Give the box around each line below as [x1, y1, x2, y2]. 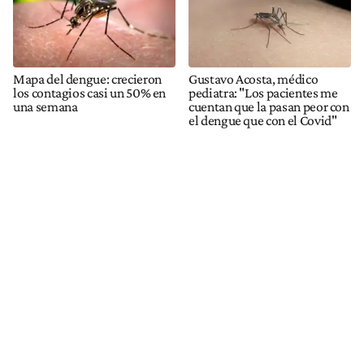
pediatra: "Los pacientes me [188, 84, 338, 101]
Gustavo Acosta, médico [188, 70, 318, 87]
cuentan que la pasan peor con [188, 97, 349, 115]
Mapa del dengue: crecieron [13, 70, 162, 87]
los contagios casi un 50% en [13, 84, 167, 101]
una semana [13, 97, 78, 115]
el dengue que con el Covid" [188, 111, 337, 128]
